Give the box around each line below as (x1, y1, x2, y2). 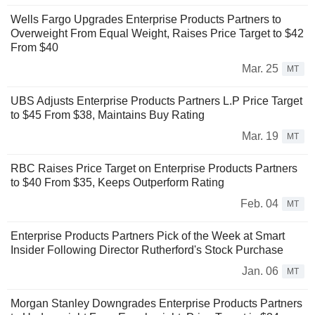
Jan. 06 (242, 265, 278, 278)
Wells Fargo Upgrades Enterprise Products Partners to (11, 13, 281, 26)
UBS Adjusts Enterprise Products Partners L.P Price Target (11, 95, 302, 108)
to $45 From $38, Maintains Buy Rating (11, 109, 205, 122)
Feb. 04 (240, 198, 278, 210)
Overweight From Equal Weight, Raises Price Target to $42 (11, 27, 304, 40)
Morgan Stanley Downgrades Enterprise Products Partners (11, 297, 302, 310)
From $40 (11, 41, 58, 54)
